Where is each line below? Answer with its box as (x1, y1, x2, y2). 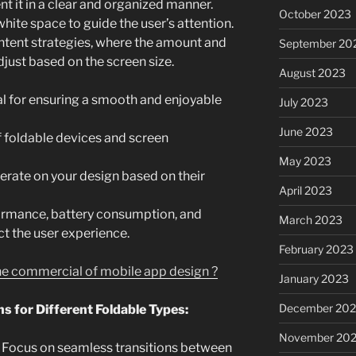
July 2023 (278, 95, 328, 109)
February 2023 (278, 242, 354, 256)
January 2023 (278, 271, 349, 285)
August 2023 (278, 65, 346, 79)
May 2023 (278, 153, 331, 168)
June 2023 (278, 124, 333, 138)
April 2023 (278, 183, 332, 197)
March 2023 (278, 212, 342, 226)
